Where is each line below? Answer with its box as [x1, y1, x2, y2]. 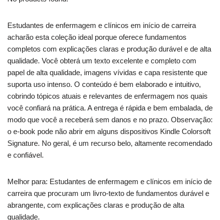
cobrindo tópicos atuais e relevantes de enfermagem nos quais [7, 91, 208, 100]
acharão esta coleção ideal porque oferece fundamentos [7, 32, 187, 41]
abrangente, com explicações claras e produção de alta [7, 200, 184, 209]
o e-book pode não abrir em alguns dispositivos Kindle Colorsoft [7, 127, 211, 136]
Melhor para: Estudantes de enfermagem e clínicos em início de [7, 177, 212, 186]
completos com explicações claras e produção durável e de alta [7, 44, 211, 53]
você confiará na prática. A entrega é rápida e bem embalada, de [7, 103, 213, 112]
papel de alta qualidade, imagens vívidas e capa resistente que [7, 68, 207, 77]
